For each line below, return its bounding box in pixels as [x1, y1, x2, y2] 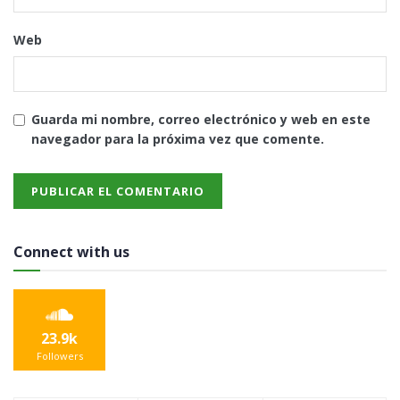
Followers [36, 349, 83, 363]
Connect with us [13, 242, 129, 262]
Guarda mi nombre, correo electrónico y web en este [31, 111, 371, 129]
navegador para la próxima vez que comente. [31, 130, 324, 148]
